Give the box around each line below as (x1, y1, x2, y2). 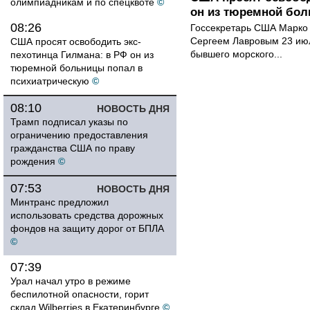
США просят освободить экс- (10, 36, 141, 47)
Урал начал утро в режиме (10, 275, 131, 286)
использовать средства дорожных (10, 210, 163, 221)
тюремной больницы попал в (10, 62, 143, 73)
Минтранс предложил (10, 197, 109, 208)
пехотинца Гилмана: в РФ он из (10, 49, 154, 60)
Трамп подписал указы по (10, 116, 128, 127)
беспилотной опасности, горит (10, 289, 149, 300)
